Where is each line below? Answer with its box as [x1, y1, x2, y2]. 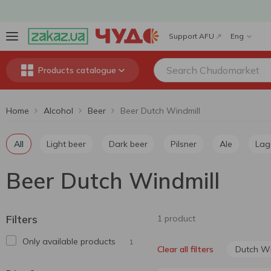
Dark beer [115, 139, 148, 149]
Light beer [51, 139, 86, 149]
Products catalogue [38, 65, 116, 76]
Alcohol [44, 105, 73, 116]
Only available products [22, 236, 116, 247]
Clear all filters [157, 244, 214, 255]
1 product [157, 213, 195, 224]
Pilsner [176, 139, 197, 149]
